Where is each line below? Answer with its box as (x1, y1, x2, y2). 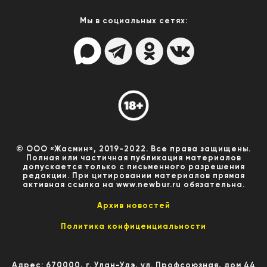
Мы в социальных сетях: (79, 15, 188, 25)
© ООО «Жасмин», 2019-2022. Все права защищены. (16, 144, 251, 153)
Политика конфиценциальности (61, 221, 206, 231)
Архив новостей (97, 200, 170, 210)
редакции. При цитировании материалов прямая (22, 170, 245, 180)
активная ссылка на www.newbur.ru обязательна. (22, 179, 245, 189)
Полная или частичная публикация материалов (26, 153, 241, 162)
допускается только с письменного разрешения (22, 162, 245, 171)
